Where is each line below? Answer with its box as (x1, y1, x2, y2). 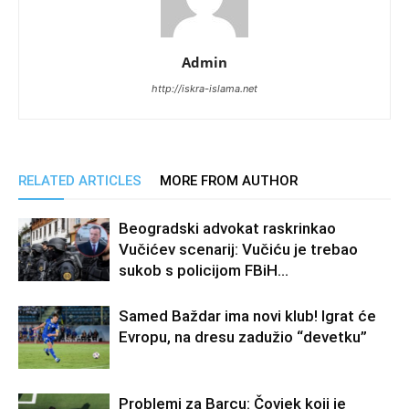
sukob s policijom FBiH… (119, 260, 288, 279)
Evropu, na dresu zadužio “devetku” (119, 327, 367, 346)
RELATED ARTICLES (18, 172, 142, 189)
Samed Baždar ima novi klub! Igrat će (119, 306, 376, 325)
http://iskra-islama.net (152, 81, 257, 95)
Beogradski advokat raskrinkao (119, 218, 336, 237)
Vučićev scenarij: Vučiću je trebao (119, 239, 358, 258)
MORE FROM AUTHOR (160, 172, 298, 189)
